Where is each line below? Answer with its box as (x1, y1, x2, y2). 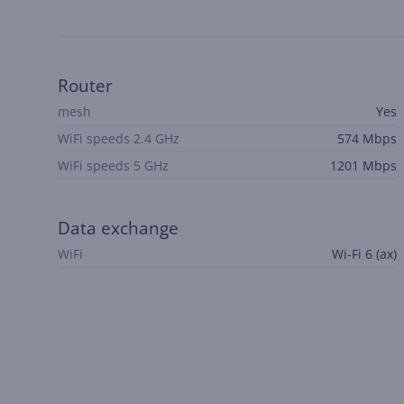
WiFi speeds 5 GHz (58, 157, 169, 174)
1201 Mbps (330, 157, 397, 174)
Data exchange (58, 216, 179, 240)
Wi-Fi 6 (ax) (332, 245, 397, 262)
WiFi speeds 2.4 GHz (58, 130, 179, 147)
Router (58, 74, 113, 97)
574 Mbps (337, 130, 397, 147)
